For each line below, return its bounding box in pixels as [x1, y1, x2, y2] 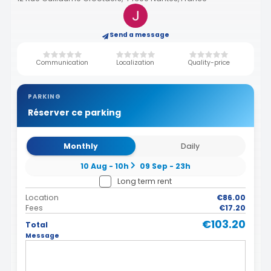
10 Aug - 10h [80, 160, 129, 171]
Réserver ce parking [27, 106, 121, 119]
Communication [36, 58, 88, 68]
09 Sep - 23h [139, 160, 191, 171]
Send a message [109, 30, 169, 39]
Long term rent [117, 175, 172, 186]
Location [25, 192, 59, 203]
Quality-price [188, 58, 230, 68]
